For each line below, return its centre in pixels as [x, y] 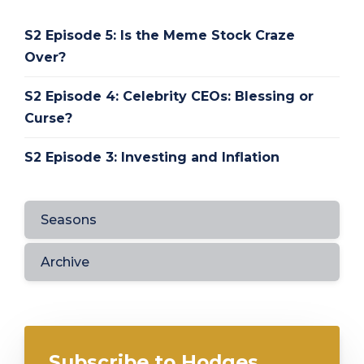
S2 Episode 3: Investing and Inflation [152, 158]
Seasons [69, 220]
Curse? [48, 119]
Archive [65, 262]
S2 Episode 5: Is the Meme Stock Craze [160, 36]
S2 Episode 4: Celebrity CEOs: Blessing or [169, 97]
